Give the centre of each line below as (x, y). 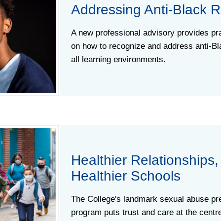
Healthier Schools (126, 176)
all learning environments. (118, 60)
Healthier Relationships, (145, 160)
